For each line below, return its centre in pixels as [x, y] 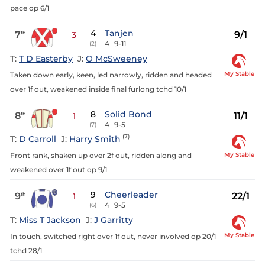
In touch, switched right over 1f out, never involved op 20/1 [113, 237]
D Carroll [38, 139]
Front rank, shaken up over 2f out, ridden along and [101, 156]
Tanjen [119, 33]
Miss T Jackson [50, 220]
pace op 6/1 [30, 8]
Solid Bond [129, 114]
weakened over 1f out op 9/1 [59, 170]
